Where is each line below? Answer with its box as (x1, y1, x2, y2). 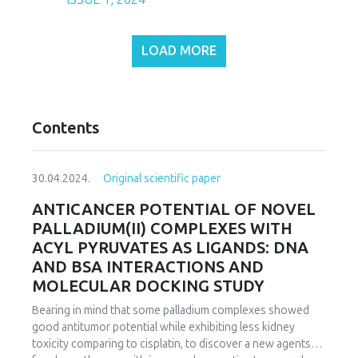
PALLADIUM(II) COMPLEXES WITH (32, 219, 292, 239)
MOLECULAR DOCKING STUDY (32, 276, 265, 296)
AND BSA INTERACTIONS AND (32, 257, 264, 277)
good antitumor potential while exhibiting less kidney (32, 320, 295, 335)
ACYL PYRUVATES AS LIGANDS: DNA (32, 238, 308, 258)
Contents (32, 118, 99, 138)
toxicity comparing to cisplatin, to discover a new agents (32, 337, 311, 352)
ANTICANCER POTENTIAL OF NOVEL (32, 200, 316, 220)
